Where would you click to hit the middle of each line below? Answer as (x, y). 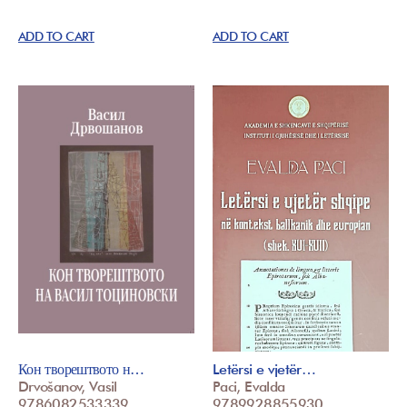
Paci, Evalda (249, 387)
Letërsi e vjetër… (264, 370)
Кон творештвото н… (81, 370)
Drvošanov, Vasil (68, 387)
